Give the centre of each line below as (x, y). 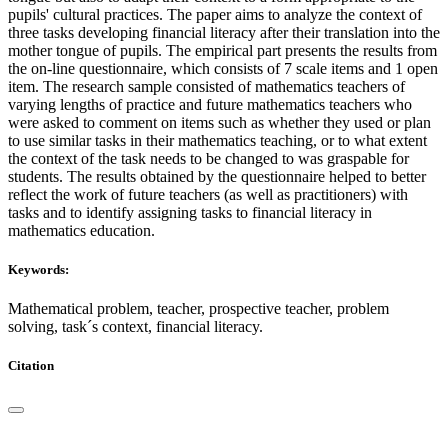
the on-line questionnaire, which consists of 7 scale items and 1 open (223, 68)
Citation (31, 366)
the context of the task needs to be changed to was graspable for (208, 158)
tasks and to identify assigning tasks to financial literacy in (190, 212)
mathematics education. (81, 230)
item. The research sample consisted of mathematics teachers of (206, 86)
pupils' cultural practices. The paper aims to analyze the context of (215, 14)
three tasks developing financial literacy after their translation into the (224, 32)
